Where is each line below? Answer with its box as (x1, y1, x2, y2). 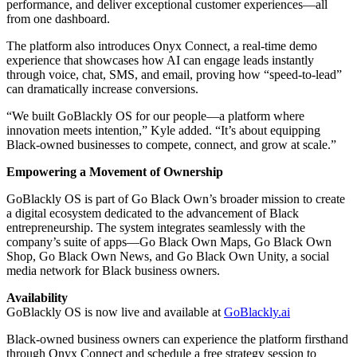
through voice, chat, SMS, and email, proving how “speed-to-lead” (6, 67, 342, 81)
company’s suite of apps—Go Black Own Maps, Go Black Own (6, 234, 331, 249)
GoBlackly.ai (224, 304, 290, 319)
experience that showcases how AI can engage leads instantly (6, 53, 314, 67)
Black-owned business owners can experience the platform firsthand (6, 331, 348, 346)
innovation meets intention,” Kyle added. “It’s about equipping (6, 123, 320, 137)
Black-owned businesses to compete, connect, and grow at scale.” (6, 137, 336, 151)
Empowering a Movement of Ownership (6, 164, 223, 178)
